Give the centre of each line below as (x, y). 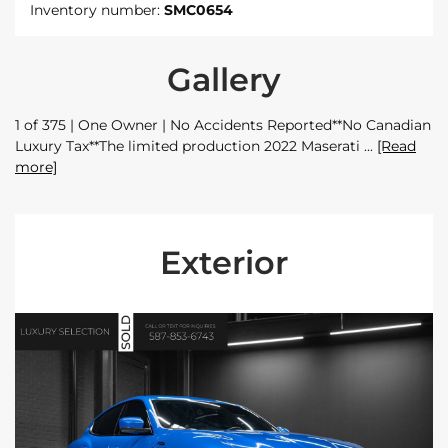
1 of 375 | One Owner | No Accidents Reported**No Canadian (223, 124)
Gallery (224, 79)
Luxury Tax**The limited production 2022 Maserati (189, 145)
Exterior (224, 262)
